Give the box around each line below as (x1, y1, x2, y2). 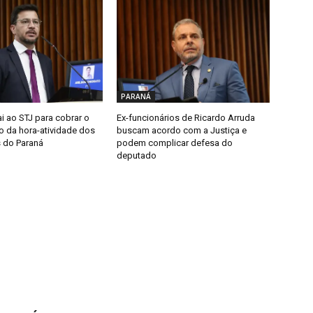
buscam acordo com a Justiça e (117, 124, 247, 136)
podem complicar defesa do (117, 137, 233, 148)
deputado (117, 150, 157, 161)
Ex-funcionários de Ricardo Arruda (117, 112, 256, 123)
